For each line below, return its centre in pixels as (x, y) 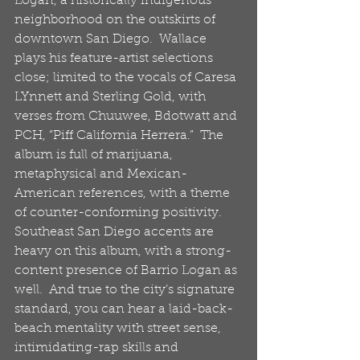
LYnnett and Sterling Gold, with (112, 97)
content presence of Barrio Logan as (127, 271)
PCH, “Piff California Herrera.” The (121, 136)
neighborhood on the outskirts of (117, 20)
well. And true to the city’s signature (126, 290)
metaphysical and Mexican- (101, 174)
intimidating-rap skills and (98, 348)
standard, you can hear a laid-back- (124, 309)
